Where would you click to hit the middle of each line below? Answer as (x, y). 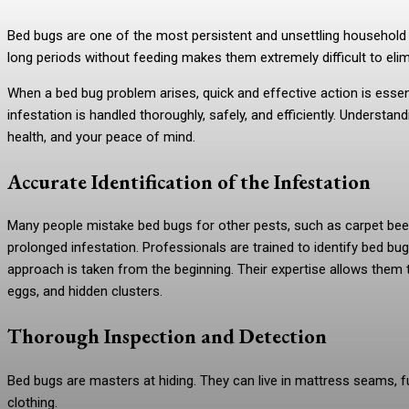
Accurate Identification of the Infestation (189, 181)
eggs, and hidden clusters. (85, 292)
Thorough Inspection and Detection (167, 336)
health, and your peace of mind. (101, 137)
